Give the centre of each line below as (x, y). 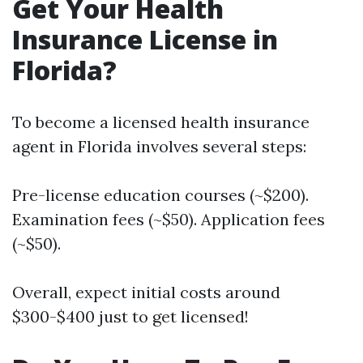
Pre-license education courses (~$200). (160, 195)
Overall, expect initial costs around (146, 292)
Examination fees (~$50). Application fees (169, 219)
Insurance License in (145, 39)
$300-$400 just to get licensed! (130, 316)
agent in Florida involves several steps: (159, 146)
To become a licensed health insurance (161, 122)
